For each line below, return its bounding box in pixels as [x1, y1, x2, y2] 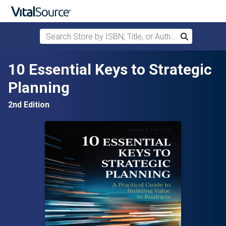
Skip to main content [12, 56, 84, 66]
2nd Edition [8, 100, 49, 109]
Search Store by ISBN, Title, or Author [39, 30, 170, 39]
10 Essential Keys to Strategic [8, 61, 212, 78]
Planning [8, 79, 70, 96]
